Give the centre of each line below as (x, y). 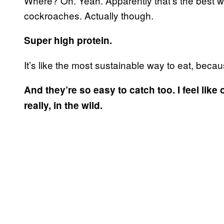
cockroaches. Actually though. (89, 15)
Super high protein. (68, 40)
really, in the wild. (63, 105)
